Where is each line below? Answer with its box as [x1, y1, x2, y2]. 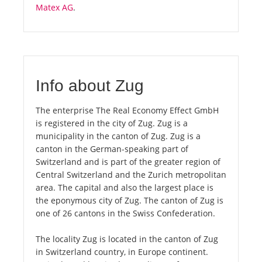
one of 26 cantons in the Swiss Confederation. [36, 208, 215, 219]
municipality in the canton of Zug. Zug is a [36, 130, 201, 142]
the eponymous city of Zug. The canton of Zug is [36, 195, 223, 206]
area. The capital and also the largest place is [36, 182, 213, 194]
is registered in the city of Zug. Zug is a [36, 118, 188, 129]
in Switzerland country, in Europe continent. [36, 246, 208, 258]
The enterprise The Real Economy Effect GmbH [36, 105, 219, 116]
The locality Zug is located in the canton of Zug [36, 233, 218, 245]
